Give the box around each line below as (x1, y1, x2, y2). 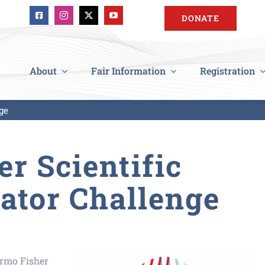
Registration (200, 64, 255, 77)
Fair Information (91, 64, 166, 77)
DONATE (182, 12, 220, 24)
